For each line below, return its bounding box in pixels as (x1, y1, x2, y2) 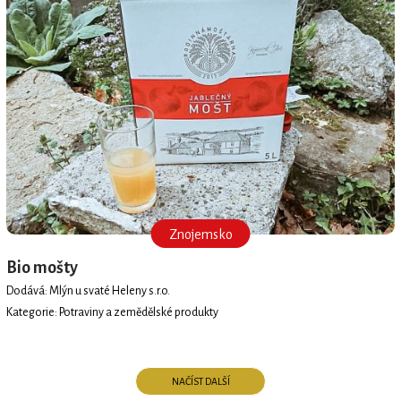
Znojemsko (168, 226, 233, 242)
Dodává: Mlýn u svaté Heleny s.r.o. (5, 285, 170, 298)
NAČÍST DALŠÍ (171, 376, 230, 388)
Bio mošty (5, 258, 78, 277)
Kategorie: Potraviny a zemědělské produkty (5, 306, 218, 320)
